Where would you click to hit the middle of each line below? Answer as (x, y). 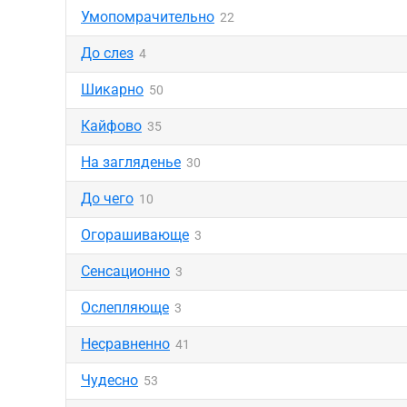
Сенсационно (125, 271)
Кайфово (111, 126)
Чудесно (109, 380)
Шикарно (112, 89)
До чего (107, 199)
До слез (107, 53)
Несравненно (125, 344)
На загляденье (131, 162)
